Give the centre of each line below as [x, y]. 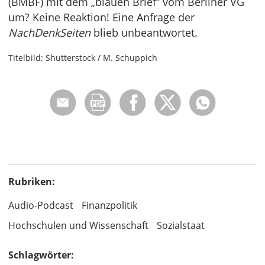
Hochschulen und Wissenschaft [78, 226]
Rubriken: [32, 182]
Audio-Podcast [41, 206]
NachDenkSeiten [49, 33]
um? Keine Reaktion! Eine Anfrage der [101, 17]
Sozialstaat [181, 226]
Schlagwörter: [41, 255]
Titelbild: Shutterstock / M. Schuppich [83, 58]
